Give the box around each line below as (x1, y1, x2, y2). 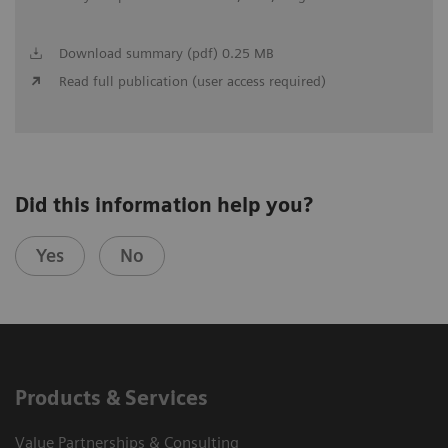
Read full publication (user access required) (58, 72, 326, 89)
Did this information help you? (15, 193, 313, 218)
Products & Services (15, 386, 208, 411)
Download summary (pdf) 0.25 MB (58, 44, 274, 61)
